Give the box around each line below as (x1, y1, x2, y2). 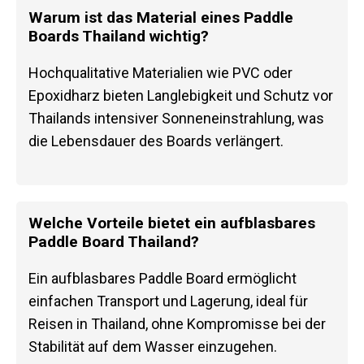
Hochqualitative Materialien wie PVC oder (28, 63, 292, 81)
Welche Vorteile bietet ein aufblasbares (28, 213, 315, 232)
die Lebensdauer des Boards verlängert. (28, 132, 284, 149)
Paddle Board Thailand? (28, 232, 199, 251)
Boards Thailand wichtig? (28, 26, 209, 45)
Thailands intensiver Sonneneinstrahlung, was (28, 109, 324, 127)
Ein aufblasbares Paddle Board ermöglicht (28, 269, 297, 287)
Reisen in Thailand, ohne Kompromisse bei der (28, 314, 326, 332)
